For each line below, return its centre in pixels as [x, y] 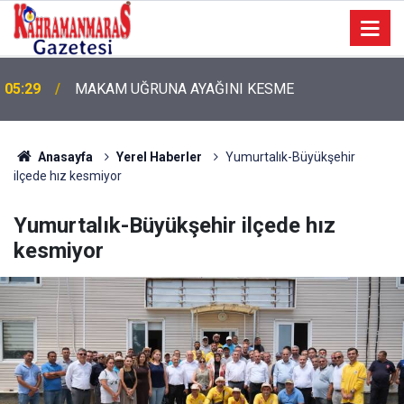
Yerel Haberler [159, 157]
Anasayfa [64, 157]
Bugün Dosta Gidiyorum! [151, 89]
